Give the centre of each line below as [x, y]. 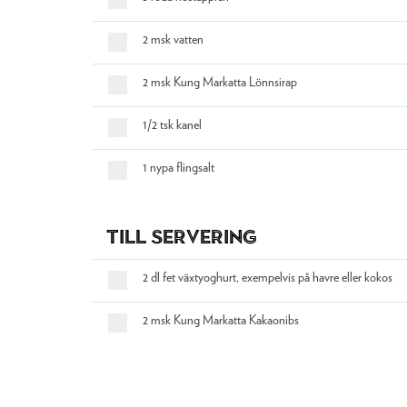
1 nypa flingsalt [178, 168]
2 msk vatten [173, 40]
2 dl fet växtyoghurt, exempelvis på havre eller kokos [267, 278]
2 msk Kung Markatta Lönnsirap [219, 83]
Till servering [182, 237]
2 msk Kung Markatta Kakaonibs [220, 321]
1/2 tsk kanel [172, 125]
